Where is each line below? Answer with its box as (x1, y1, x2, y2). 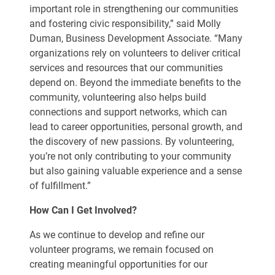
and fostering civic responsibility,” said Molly (29, 18, 221, 29)
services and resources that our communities (29, 62, 223, 74)
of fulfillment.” (29, 180, 91, 192)
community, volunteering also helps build (29, 91, 206, 103)
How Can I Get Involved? (29, 204, 137, 216)
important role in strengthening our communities (29, 3, 238, 15)
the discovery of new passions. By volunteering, (29, 136, 234, 147)
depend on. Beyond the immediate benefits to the (29, 77, 241, 88)
